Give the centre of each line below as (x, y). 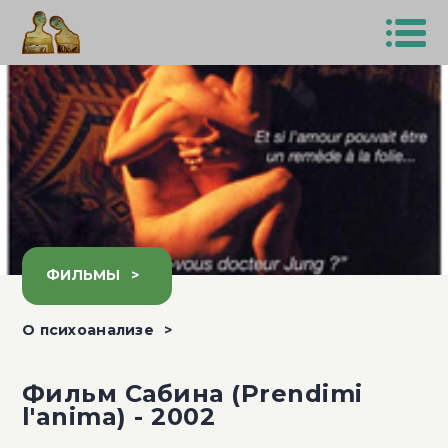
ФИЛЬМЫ (83, 275)
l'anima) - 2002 (119, 416)
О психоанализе (88, 330)
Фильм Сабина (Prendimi (192, 393)
